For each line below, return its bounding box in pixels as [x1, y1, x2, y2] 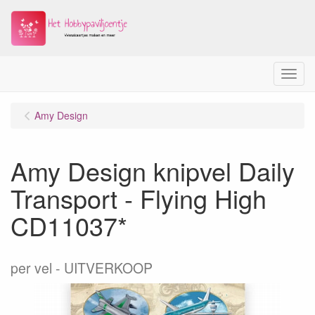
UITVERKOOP [64, 258, 153, 278]
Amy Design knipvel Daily [11, 153, 295, 188]
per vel [11, 258, 52, 278]
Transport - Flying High [11, 180, 266, 216]
